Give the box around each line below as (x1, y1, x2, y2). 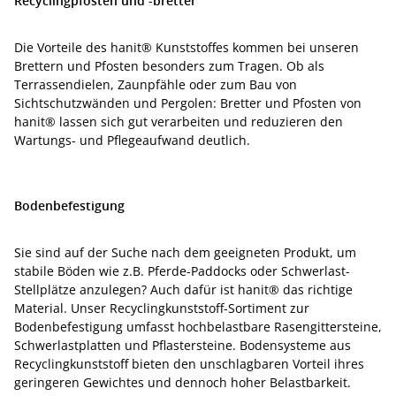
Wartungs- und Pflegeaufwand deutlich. (14, 132, 250, 148)
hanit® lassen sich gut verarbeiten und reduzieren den (14, 113, 343, 130)
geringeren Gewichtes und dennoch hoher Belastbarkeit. (14, 374, 351, 391)
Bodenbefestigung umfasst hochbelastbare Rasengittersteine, (14, 318, 382, 335)
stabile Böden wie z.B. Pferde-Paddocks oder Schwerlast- (14, 263, 350, 279)
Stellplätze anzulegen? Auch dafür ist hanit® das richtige (14, 281, 353, 298)
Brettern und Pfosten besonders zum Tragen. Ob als (14, 57, 324, 74)
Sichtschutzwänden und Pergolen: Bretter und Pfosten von (14, 95, 362, 111)
